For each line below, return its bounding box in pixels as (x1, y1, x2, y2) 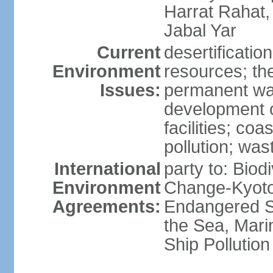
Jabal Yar (163, 21, 236, 40)
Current (96, 43, 161, 62)
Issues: (99, 80, 161, 100)
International (54, 159, 161, 179)
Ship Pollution (163, 235, 270, 254)
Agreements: (52, 197, 161, 216)
